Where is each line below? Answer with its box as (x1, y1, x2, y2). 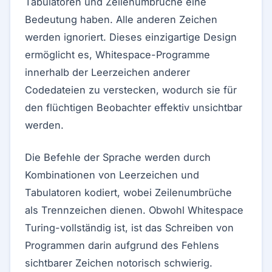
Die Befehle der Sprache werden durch (25, 151, 211, 163)
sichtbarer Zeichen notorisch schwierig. (25, 257, 212, 269)
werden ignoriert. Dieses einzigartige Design (25, 31, 237, 43)
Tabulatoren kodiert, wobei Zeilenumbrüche (25, 186, 232, 199)
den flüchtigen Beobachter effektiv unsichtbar (25, 101, 242, 114)
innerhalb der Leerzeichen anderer (25, 66, 190, 78)
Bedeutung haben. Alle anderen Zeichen (25, 13, 217, 25)
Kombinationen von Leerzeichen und (25, 169, 199, 181)
